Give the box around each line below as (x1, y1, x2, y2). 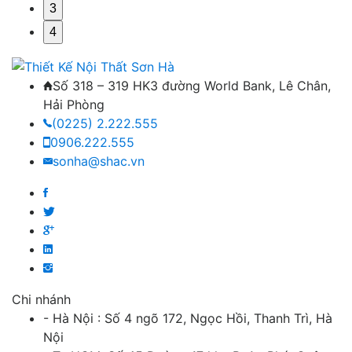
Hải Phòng (43, 97, 104, 113)
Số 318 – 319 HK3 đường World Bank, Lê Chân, (53, 78, 331, 94)
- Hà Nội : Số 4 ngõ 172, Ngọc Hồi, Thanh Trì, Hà (43, 310, 332, 327)
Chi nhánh (12, 291, 71, 308)
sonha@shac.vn (53, 153, 145, 170)
